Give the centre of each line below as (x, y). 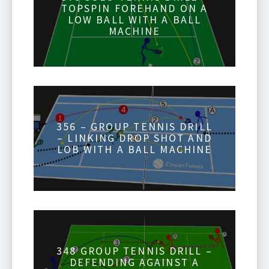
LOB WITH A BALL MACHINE (134, 149)
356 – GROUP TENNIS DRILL (134, 126)
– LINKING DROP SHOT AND (134, 138)
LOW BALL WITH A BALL (134, 20)
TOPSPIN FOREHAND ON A (134, 8)
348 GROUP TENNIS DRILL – (134, 251)
